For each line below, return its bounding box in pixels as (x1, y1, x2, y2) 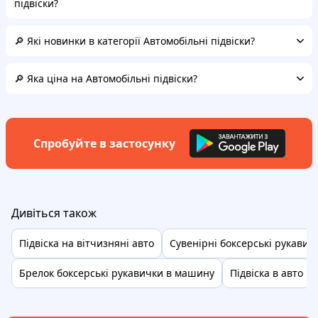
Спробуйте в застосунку (33, 136, 175, 151)
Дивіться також (11, 205, 97, 221)
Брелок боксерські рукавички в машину (19, 266, 214, 280)
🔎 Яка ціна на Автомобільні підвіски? (14, 71, 197, 85)
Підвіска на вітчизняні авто (19, 236, 154, 250)
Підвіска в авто (230, 266, 303, 280)
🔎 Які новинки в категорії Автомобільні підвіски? (14, 33, 255, 48)
